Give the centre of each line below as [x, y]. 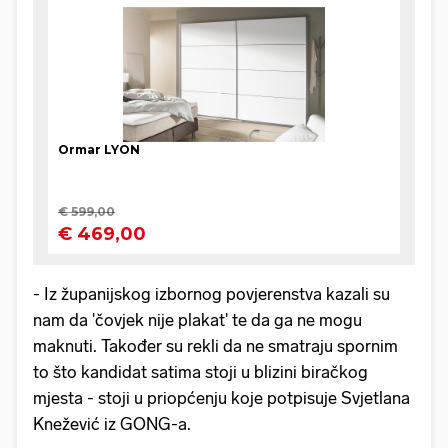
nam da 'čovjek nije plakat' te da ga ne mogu [197, 320]
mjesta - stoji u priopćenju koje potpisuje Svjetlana [221, 398]
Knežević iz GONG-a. [114, 424]
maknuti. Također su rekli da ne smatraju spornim [215, 346]
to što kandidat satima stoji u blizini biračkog [200, 372]
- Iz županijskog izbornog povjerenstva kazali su [211, 294]
